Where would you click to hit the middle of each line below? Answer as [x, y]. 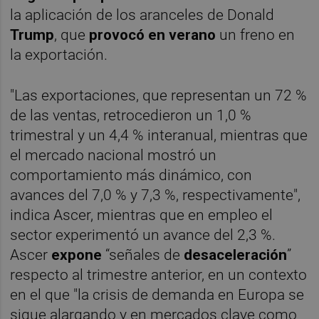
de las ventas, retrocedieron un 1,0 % [131, 116]
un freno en [256, 35]
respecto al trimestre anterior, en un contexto [159, 275]
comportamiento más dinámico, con [131, 176]
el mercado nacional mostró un [114, 156]
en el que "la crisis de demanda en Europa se [157, 295]
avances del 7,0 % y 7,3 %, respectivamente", [156, 195]
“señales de [143, 255]
